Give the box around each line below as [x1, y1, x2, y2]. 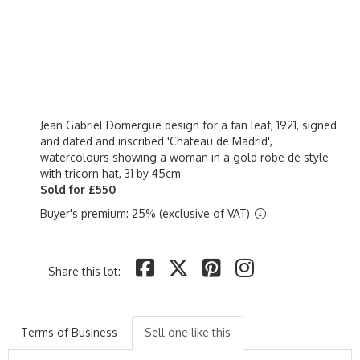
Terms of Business [21, 325, 117, 340]
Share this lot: [48, 264, 121, 279]
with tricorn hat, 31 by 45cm [40, 166, 181, 181]
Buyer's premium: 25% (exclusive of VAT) [40, 207, 253, 221]
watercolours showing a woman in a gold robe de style [40, 150, 329, 165]
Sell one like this [145, 325, 231, 340]
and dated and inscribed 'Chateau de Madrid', [40, 134, 272, 149]
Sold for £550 [40, 182, 116, 197]
